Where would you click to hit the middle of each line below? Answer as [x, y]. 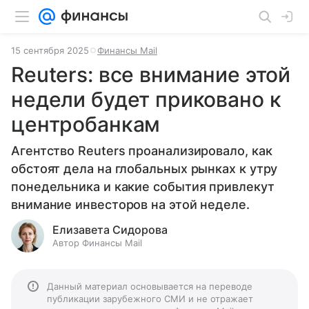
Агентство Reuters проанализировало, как [142, 151]
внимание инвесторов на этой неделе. [130, 205]
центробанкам [86, 124]
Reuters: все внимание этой [151, 74]
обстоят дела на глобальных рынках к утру [144, 169]
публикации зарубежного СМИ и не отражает [150, 299]
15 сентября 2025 [50, 50]
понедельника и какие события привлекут [143, 187]
